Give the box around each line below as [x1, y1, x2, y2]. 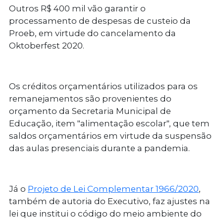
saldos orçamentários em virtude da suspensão [9, 131, 212, 141]
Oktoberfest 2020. [9, 41, 84, 51]
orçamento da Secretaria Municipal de [9, 106, 171, 116]
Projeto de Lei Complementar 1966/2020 [28, 184, 199, 194]
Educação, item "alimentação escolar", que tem [9, 118, 210, 129]
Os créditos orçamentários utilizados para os [9, 81, 198, 92]
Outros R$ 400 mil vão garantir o [9, 3, 146, 14]
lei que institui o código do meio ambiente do [9, 209, 202, 219]
